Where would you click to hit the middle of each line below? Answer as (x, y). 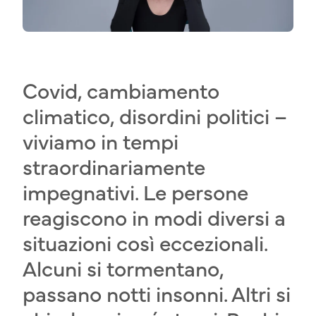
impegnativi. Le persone (135, 191)
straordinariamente (114, 165)
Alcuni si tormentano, (123, 267)
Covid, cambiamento (121, 89)
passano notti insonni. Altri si (157, 292)
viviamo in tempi (101, 140)
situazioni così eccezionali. (145, 242)
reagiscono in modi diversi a (154, 216)
